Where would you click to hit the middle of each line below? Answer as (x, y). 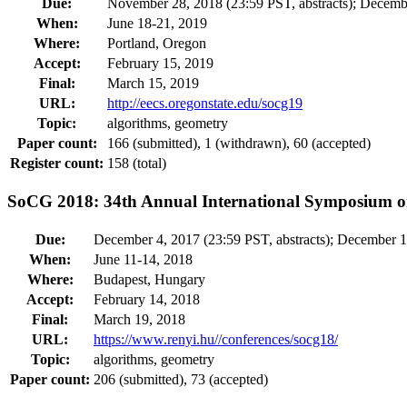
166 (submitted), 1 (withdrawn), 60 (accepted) (239, 144)
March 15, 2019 (153, 84)
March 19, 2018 (139, 319)
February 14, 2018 (147, 299)
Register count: (57, 164)
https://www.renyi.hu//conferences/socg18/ (216, 339)
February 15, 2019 (160, 64)
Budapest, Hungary (149, 279)
